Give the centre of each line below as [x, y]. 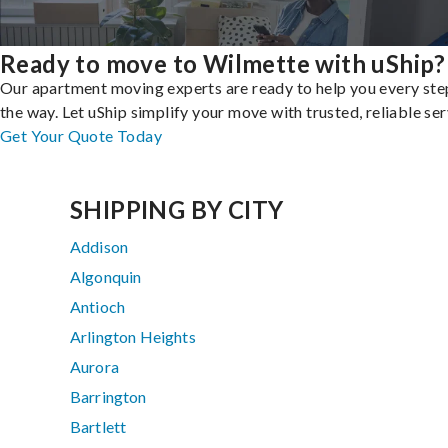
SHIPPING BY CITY [177, 210]
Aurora [94, 367]
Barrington [108, 397]
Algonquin [106, 277]
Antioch [98, 307]
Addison [99, 247]
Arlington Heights [133, 337]
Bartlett [98, 427]
